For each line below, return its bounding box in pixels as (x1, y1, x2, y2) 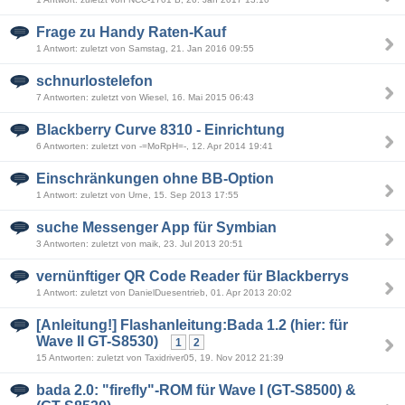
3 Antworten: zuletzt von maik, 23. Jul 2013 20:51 (36, 239, 243, 249)
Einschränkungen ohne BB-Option (36, 171, 274, 186)
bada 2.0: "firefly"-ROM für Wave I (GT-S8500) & (36, 382, 356, 398)
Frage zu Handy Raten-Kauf (36, 24, 226, 40)
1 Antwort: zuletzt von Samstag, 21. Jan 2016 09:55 (36, 43, 254, 53)
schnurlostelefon (36, 73, 153, 89)
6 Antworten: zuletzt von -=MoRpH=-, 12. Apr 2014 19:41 (36, 141, 273, 151)
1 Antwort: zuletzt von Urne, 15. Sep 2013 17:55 (36, 190, 239, 200)
